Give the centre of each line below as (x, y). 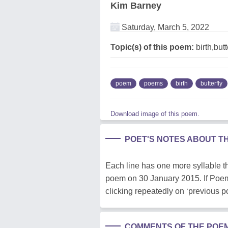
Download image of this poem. (155, 113)
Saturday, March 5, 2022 (164, 27)
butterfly (211, 83)
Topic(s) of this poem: (152, 47)
